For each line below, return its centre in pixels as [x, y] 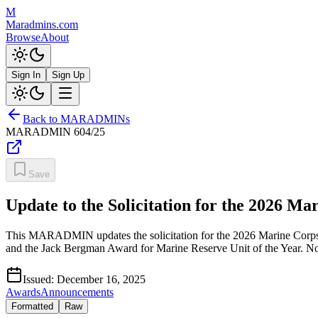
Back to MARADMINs [76, 119]
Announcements [77, 292]
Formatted [32, 306]
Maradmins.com [42, 24]
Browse [23, 37]
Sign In [26, 75]
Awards [23, 292]
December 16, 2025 [101, 279]
